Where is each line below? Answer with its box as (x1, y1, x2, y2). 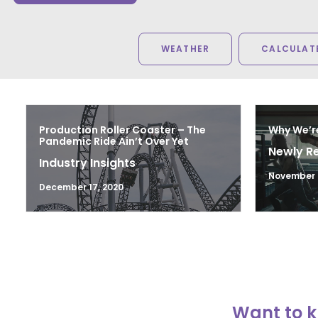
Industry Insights (39, 155, 136, 171)
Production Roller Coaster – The (39, 123, 206, 137)
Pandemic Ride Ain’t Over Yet (39, 134, 189, 148)
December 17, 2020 (39, 181, 124, 193)
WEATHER (160, 43, 210, 55)
